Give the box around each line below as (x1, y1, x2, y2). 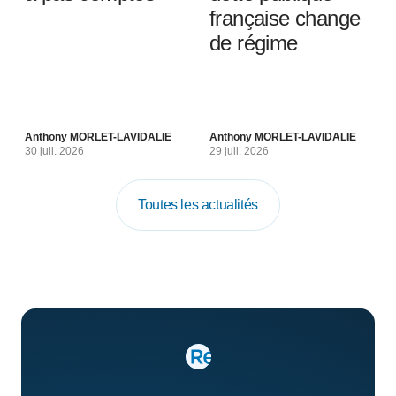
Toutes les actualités (138, 197, 258, 212)
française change (209, 6, 361, 30)
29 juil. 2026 (209, 145, 269, 157)
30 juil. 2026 (25, 145, 84, 157)
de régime (209, 31, 298, 55)
